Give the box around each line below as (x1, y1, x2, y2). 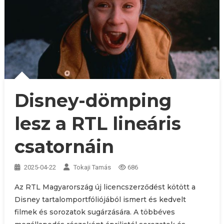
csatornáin (14, 135, 114, 158)
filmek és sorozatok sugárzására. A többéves (14, 207, 175, 217)
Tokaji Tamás (73, 163, 111, 171)
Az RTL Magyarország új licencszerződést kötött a (14, 182, 195, 192)
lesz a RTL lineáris (14, 112, 181, 135)
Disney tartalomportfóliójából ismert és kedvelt (14, 195, 186, 204)
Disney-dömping (14, 89, 171, 112)
